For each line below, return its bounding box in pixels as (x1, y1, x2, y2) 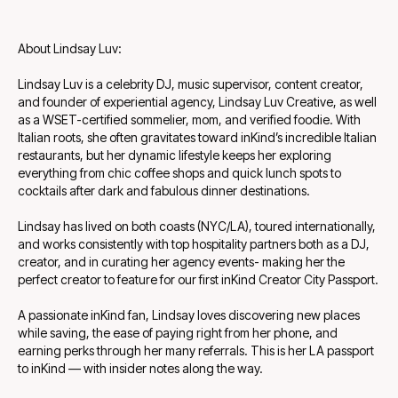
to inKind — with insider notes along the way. (18, 361, 263, 377)
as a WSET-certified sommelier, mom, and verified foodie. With (18, 112, 361, 128)
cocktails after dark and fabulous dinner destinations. (18, 183, 310, 199)
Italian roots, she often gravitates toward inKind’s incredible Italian (18, 130, 377, 146)
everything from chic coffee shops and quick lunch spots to (18, 165, 341, 181)
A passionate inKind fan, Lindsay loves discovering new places (18, 307, 360, 323)
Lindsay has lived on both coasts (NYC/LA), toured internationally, (18, 219, 376, 235)
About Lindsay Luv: (18, 41, 122, 57)
